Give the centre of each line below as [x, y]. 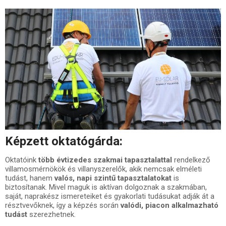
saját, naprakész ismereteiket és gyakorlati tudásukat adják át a [110, 196]
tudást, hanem [30, 178]
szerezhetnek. [51, 215]
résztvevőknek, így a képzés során [63, 206]
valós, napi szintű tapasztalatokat [113, 178]
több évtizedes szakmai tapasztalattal [105, 160]
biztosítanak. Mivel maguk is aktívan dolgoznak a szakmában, [106, 187]
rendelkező [191, 160]
